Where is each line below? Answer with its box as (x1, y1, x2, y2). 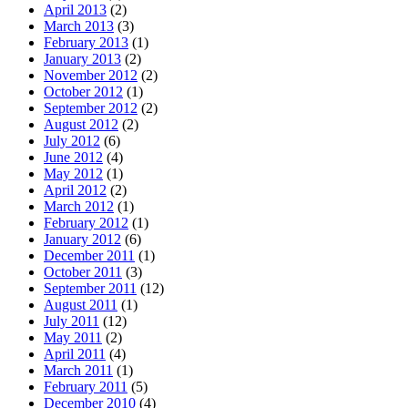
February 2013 (44, 35, 128, 51)
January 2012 (44, 231, 121, 248)
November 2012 (44, 67, 138, 84)
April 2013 (44, 2, 107, 18)
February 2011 (44, 379, 127, 395)
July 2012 (44, 133, 100, 149)
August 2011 (44, 297, 117, 313)
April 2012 (44, 182, 107, 199)
